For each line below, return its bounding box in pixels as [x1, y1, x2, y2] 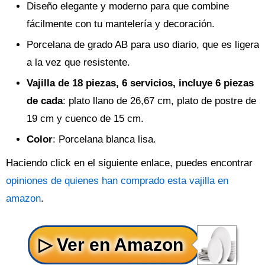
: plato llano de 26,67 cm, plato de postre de [63, 95, 256, 106]
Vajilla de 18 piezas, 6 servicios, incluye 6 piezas [27, 77, 254, 89]
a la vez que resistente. [27, 56, 130, 68]
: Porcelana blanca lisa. [53, 133, 156, 145]
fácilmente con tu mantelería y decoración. [27, 18, 215, 30]
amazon [6, 192, 41, 204]
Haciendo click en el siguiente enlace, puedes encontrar [6, 157, 253, 169]
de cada [27, 95, 63, 106]
